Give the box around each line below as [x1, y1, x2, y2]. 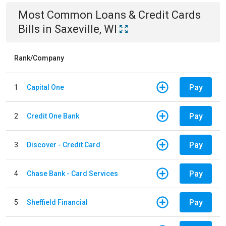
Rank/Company [14, 54, 64, 62]
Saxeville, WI [54, 23, 117, 35]
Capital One [27, 83, 64, 91]
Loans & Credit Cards [95, 9, 201, 21]
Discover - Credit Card [27, 140, 100, 149]
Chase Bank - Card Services [27, 169, 118, 178]
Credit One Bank [27, 111, 79, 120]
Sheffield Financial [27, 198, 88, 206]
